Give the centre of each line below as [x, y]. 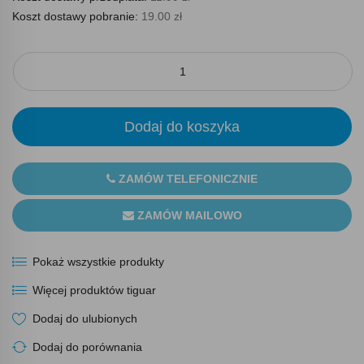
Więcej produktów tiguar [94, 290]
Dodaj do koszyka [182, 127]
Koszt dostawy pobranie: [77, 17]
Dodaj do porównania [87, 347]
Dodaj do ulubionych [85, 319]
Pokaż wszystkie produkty [98, 262]
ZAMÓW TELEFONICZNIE [186, 179]
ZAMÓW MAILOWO [188, 216]
